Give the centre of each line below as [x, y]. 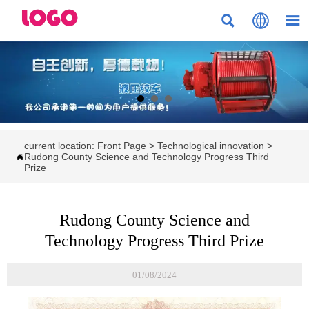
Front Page [121, 146]
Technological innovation [210, 146]
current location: [60, 146]
